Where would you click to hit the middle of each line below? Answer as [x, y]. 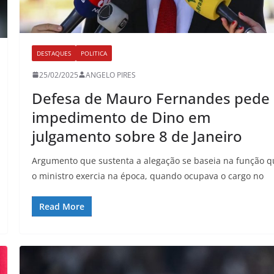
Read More [62, 206]
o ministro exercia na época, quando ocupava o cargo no [148, 176]
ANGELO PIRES [111, 75]
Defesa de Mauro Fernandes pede [151, 98]
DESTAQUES [54, 53]
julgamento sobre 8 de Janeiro [137, 136]
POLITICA [94, 53]
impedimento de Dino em [122, 117]
